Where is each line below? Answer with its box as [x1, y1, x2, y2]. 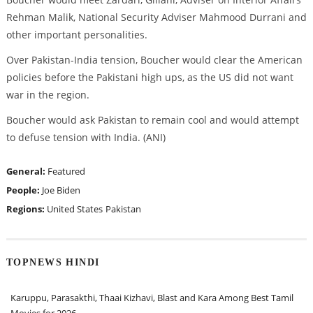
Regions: [6, 202, 47, 215]
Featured [47, 164, 85, 177]
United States [46, 202, 103, 215]
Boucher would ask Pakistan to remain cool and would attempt [6, 112, 299, 126]
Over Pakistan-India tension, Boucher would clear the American [6, 52, 303, 66]
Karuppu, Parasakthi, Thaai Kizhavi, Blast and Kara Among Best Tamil [10, 291, 294, 305]
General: [6, 164, 48, 177]
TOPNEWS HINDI [6, 256, 100, 268]
